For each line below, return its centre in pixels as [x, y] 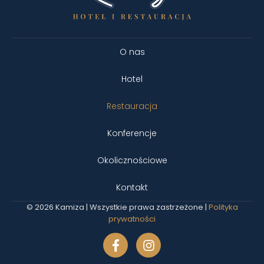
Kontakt [132, 188]
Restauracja [132, 106]
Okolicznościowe [132, 161]
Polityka [223, 207]
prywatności [132, 219]
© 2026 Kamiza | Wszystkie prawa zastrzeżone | [117, 207]
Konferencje [132, 133]
